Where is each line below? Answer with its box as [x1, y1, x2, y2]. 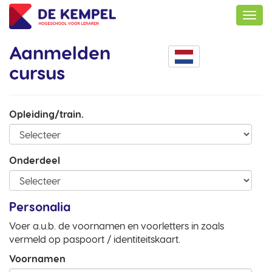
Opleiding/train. [9, 108, 84, 120]
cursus [9, 61, 65, 83]
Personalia [9, 199, 70, 214]
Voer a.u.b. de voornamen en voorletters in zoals [9, 220, 224, 231]
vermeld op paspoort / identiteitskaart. [9, 233, 180, 245]
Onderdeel [9, 154, 60, 166]
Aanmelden [9, 41, 110, 63]
